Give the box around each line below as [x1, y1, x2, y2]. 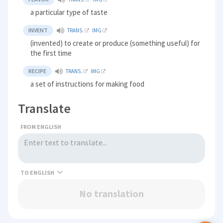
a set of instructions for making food [30, 79, 145, 89]
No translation [79, 187, 144, 200]
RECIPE [28, 67, 47, 75]
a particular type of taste [30, 7, 108, 17]
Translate [18, 100, 71, 116]
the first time [30, 48, 72, 58]
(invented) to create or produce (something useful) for [30, 38, 201, 48]
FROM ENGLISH [20, 122, 62, 130]
